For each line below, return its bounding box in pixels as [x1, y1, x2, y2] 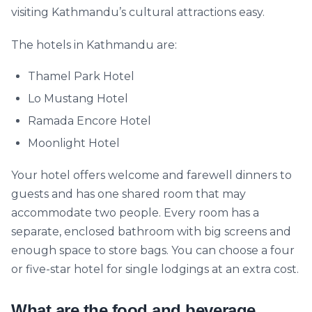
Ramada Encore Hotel [28, 114, 151, 127]
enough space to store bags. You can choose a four [11, 244, 295, 257]
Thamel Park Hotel [28, 70, 134, 83]
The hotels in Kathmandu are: [11, 38, 177, 52]
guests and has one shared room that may [11, 187, 246, 201]
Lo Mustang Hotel [28, 92, 128, 105]
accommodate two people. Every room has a [11, 206, 259, 219]
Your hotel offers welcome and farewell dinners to [11, 169, 292, 182]
